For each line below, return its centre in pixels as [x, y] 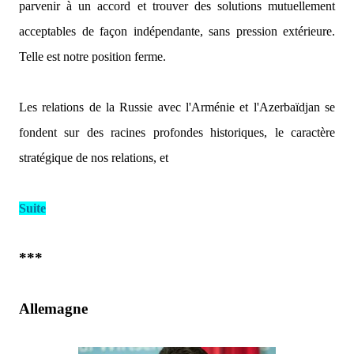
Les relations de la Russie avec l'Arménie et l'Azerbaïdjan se [177, 107]
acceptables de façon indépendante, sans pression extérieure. [177, 31]
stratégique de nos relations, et [94, 158]
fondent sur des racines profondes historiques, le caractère [177, 132]
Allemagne [53, 309]
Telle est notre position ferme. [92, 56]
